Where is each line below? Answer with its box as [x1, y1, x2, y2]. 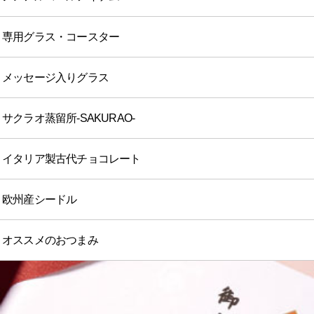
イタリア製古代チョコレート [2, 153, 141, 165]
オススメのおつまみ [2, 234, 98, 247]
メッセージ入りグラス [2, 71, 109, 84]
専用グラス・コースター [2, 31, 120, 43]
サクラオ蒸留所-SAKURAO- [2, 112, 135, 125]
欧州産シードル [2, 193, 77, 206]
